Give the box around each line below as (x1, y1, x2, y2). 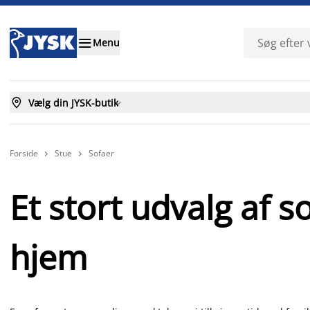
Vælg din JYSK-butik (28, 95, 118, 109)
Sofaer (89, 147, 114, 159)
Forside (10, 147, 38, 159)
